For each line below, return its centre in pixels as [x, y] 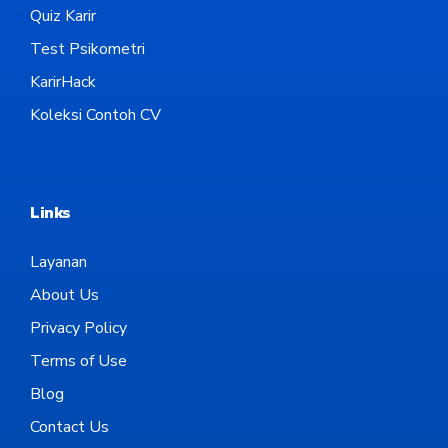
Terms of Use [78, 361]
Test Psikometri [87, 49]
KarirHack [63, 82]
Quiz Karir [63, 16]
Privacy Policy [78, 328]
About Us [64, 295]
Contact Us [69, 427]
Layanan [58, 262]
